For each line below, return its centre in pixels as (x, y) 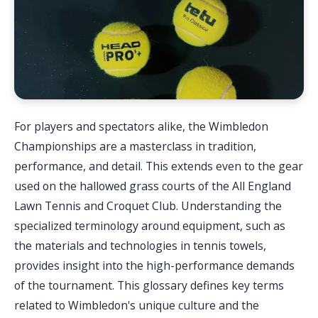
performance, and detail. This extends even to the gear (159, 166)
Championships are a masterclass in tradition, (135, 147)
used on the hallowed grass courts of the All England (153, 186)
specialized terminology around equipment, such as (150, 226)
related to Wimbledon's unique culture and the (137, 306)
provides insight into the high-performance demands (154, 266)
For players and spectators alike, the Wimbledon (141, 127)
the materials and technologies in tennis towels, (140, 246)
